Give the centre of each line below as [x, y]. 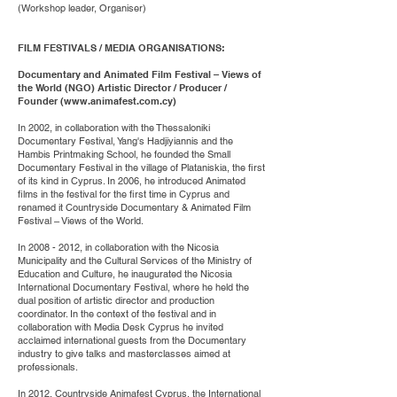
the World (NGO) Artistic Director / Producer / [122, 88]
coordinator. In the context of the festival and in [117, 314]
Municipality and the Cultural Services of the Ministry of [135, 261]
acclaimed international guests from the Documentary [132, 340]
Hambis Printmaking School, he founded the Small [124, 154]
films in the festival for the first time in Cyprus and [124, 194]
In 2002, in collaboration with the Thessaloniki [114, 128]
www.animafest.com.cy [118, 101]
